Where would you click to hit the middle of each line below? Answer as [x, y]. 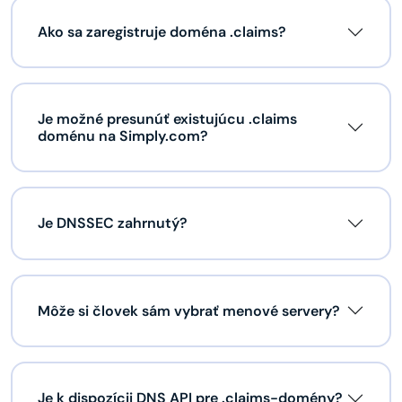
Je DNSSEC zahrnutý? [113, 223]
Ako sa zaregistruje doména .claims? [162, 32]
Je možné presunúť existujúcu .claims [167, 119]
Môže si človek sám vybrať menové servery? [189, 310]
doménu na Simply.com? [123, 136]
